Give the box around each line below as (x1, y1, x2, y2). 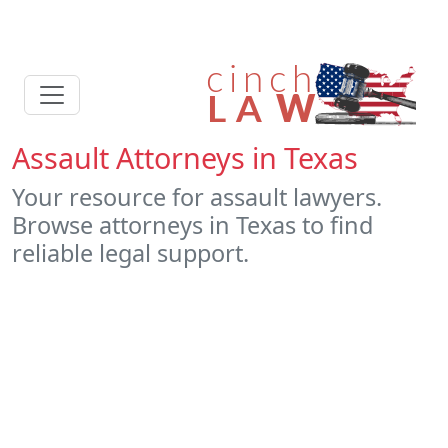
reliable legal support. (12, 237, 249, 269)
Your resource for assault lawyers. (12, 181, 382, 213)
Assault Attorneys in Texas (12, 138, 358, 177)
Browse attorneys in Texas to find (12, 209, 373, 241)
